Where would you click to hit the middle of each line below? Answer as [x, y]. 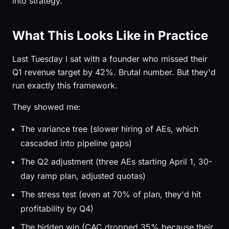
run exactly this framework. [65, 85]
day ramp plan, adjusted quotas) [83, 176]
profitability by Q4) [57, 209]
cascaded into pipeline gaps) [76, 143]
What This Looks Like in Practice [110, 36]
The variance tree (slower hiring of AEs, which [109, 129]
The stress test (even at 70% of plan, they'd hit [111, 194]
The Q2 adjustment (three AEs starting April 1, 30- [116, 162]
